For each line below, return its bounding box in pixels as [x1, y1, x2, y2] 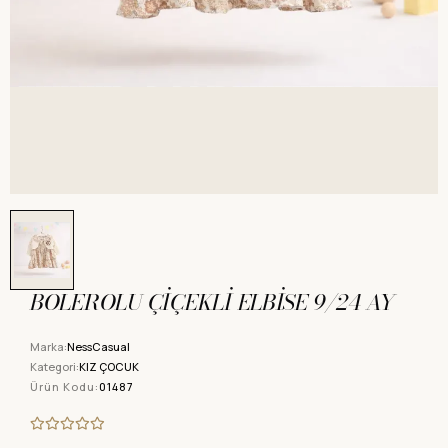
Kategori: [30, 359, 79, 374]
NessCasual [67, 339, 130, 354]
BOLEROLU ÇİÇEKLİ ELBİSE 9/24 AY [30, 285, 395, 319]
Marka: [30, 339, 67, 354]
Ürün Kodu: [30, 379, 99, 394]
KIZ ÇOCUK [79, 359, 139, 374]
